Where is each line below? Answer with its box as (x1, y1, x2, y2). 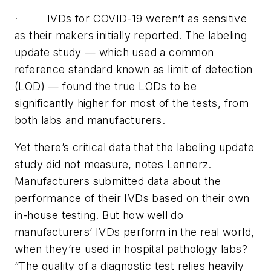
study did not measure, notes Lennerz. (15, 158, 212, 171)
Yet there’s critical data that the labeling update (15, 141, 254, 154)
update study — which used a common (15, 45, 214, 59)
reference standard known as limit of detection (15, 62, 253, 76)
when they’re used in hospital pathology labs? (15, 243, 247, 256)
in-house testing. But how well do (15, 209, 184, 222)
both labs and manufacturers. (15, 113, 166, 126)
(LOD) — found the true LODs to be (15, 79, 197, 93)
